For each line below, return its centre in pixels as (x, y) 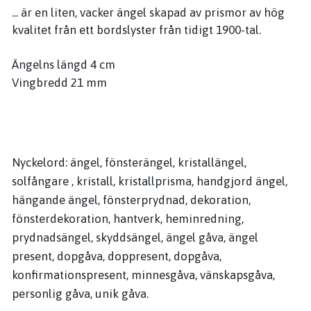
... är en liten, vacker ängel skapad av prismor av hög (148, 12)
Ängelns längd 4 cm (64, 65)
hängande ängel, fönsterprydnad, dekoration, (131, 200)
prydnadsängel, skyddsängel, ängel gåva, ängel (135, 237)
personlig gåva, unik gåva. (80, 294)
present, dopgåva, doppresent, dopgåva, (117, 256)
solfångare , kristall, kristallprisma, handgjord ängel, (150, 181)
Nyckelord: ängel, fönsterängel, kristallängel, (129, 162)
